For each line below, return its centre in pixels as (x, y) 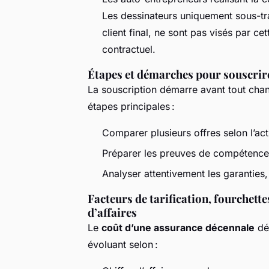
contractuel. (129, 49)
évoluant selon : (123, 245)
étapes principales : (131, 106)
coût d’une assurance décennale (178, 228)
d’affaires (112, 213)
